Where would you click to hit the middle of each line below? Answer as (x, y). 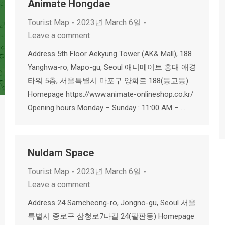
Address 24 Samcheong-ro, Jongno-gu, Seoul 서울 (112, 203)
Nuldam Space (61, 153)
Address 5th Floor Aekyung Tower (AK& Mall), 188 (110, 54)
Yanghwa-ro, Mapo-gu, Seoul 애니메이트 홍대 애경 (112, 67)
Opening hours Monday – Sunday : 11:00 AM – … (106, 108)
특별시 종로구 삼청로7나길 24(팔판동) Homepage (111, 216)
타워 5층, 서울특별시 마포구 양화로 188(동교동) (108, 81)
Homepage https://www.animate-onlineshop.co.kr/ (110, 94)
